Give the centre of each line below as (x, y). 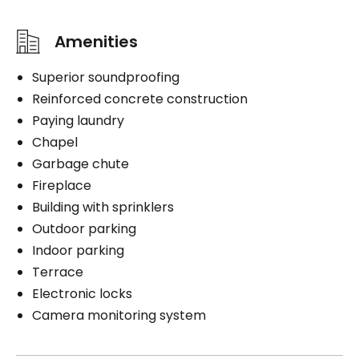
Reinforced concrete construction (140, 99)
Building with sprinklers (103, 207)
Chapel (55, 142)
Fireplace (62, 186)
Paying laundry (78, 121)
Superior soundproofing (106, 77)
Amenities (96, 42)
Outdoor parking (84, 229)
